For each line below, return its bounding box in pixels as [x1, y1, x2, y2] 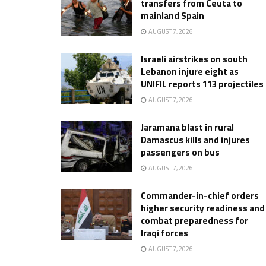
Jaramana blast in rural [141, 119, 234, 136]
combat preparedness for [141, 212, 248, 229]
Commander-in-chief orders [141, 187, 259, 204]
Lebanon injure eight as [141, 63, 239, 80]
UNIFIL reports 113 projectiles [141, 75, 264, 93]
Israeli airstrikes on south [141, 50, 248, 68]
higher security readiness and [141, 199, 265, 217]
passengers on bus [141, 144, 220, 161]
